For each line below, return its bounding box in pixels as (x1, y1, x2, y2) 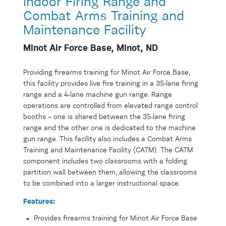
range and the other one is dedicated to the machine (23, 125, 196, 132)
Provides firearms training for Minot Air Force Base (34, 215, 197, 222)
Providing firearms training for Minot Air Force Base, (23, 69, 190, 77)
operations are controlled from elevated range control (23, 102, 198, 110)
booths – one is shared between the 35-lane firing (23, 114, 185, 121)
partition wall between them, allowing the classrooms (23, 169, 197, 177)
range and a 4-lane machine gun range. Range (23, 91, 172, 99)
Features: (23, 198, 55, 206)
